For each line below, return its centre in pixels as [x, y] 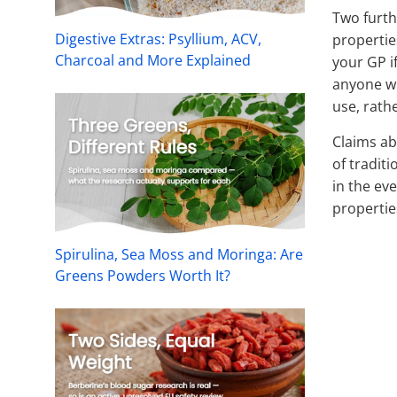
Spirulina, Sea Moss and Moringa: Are [179, 255]
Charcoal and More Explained [153, 61]
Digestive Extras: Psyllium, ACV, [158, 39]
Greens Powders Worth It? [143, 276]
